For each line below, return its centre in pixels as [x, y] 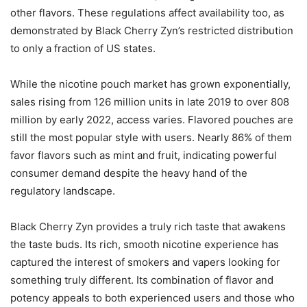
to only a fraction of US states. [83, 49]
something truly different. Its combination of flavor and [142, 280]
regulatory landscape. [63, 191]
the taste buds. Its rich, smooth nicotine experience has [145, 245]
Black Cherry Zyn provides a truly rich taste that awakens [148, 227]
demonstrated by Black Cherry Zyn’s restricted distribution [152, 31]
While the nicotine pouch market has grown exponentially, [150, 84]
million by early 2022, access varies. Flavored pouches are [152, 120]
